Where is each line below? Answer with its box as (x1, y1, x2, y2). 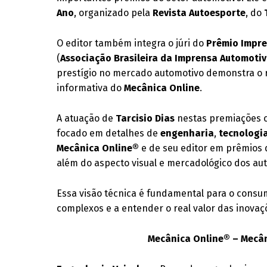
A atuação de (57, 113, 116, 124)
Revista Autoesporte (153, 7, 246, 18)
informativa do (57, 82, 125, 94)
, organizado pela (74, 7, 153, 18)
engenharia (160, 128, 215, 139)
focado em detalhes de (57, 128, 161, 139)
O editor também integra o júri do (57, 38, 207, 49)
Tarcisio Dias (116, 113, 175, 124)
